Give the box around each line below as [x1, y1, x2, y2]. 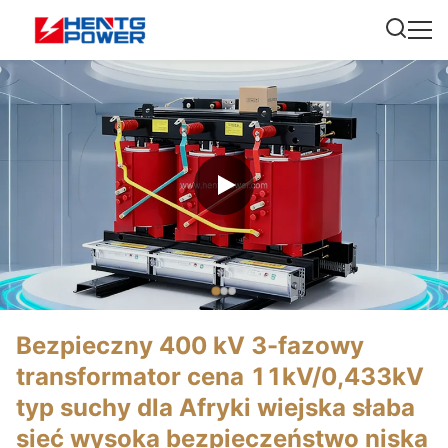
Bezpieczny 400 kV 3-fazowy [16, 331, 364, 360]
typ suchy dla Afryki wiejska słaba [16, 393, 415, 422]
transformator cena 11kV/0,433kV [16, 362, 424, 391]
